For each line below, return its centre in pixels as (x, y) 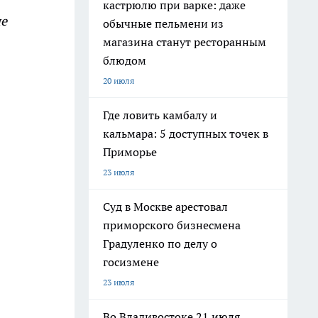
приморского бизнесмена (172, 225)
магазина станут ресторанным (185, 42)
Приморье (130, 152)
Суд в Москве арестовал (165, 207)
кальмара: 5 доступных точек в (186, 133)
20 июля (119, 81)
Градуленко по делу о (160, 243)
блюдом (125, 60)
